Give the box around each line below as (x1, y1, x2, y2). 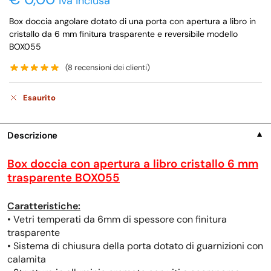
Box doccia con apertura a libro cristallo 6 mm (7, 155, 258, 171)
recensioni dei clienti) (73, 62, 151, 73)
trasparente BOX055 (7, 169, 120, 185)
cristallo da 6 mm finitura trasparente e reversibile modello (9, 28, 238, 39)
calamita (7, 252, 46, 266)
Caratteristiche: (7, 199, 80, 212)
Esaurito (23, 92, 56, 103)
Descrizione (7, 129, 58, 142)
